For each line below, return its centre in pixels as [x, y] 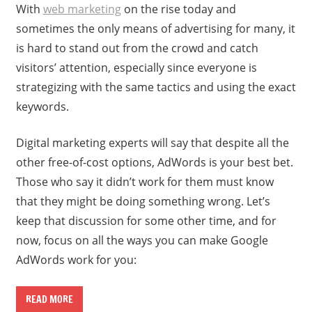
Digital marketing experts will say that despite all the [152, 142]
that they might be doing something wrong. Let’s [143, 201]
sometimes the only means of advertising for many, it [155, 28]
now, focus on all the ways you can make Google [142, 240]
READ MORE [49, 299]
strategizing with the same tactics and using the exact [156, 87]
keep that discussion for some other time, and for [146, 220]
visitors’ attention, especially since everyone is [136, 67]
